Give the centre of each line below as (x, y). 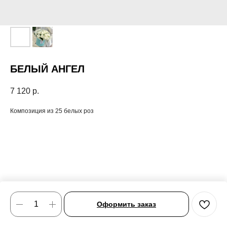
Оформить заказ (126, 204)
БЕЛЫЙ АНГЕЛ (47, 69)
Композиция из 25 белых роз (52, 111)
